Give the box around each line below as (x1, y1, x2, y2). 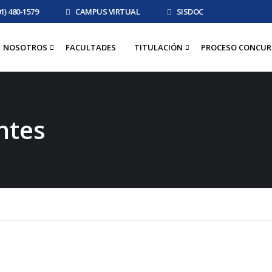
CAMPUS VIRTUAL (75, 6, 140, 17)
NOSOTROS (3, 42, 47, 53)
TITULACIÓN (134, 42, 183, 53)
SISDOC (176, 6, 203, 17)
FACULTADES (66, 42, 116, 53)
